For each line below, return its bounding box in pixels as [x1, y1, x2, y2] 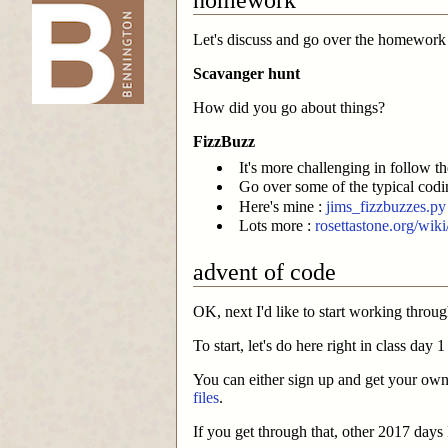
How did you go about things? [193, 98, 385, 116]
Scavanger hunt [193, 64, 300, 82]
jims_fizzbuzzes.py [326, 197, 446, 215]
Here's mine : [239, 197, 326, 215]
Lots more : [239, 217, 315, 235]
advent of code [193, 259, 336, 286]
